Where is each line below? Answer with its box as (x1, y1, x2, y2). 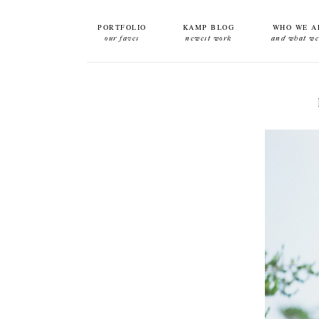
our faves (105, 34, 140, 43)
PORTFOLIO (98, 22, 147, 32)
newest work (185, 34, 232, 43)
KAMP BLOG (182, 22, 235, 32)
